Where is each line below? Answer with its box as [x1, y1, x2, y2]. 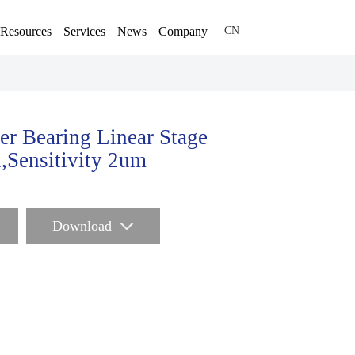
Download [52, 218, 113, 235]
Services [63, 25, 105, 38]
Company [158, 25, 208, 38]
